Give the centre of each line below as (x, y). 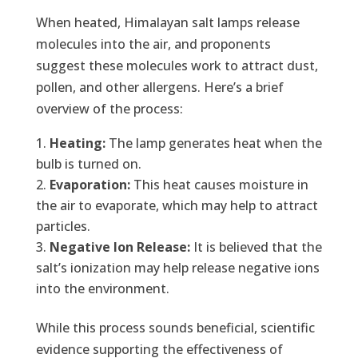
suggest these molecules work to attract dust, (177, 65)
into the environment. (102, 288)
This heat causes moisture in (219, 184)
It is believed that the (256, 247)
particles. (63, 226)
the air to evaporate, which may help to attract (177, 205)
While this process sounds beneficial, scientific (175, 327)
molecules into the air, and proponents (153, 44)
